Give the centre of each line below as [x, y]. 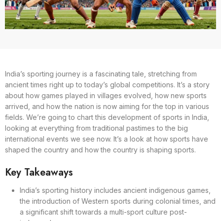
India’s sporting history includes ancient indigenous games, [115, 190]
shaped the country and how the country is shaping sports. [100, 149]
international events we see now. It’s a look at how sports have [107, 139]
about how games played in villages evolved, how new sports [106, 95]
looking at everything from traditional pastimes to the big [96, 128]
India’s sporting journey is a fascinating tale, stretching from [101, 74]
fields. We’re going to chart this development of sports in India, [107, 117]
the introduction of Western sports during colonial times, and [118, 201]
